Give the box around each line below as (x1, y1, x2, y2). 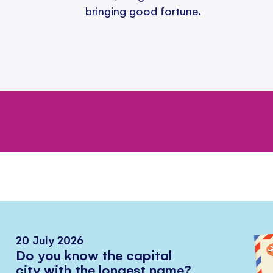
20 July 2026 (16, 232, 84, 247)
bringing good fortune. (85, 3, 202, 18)
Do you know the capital (16, 246, 172, 264)
